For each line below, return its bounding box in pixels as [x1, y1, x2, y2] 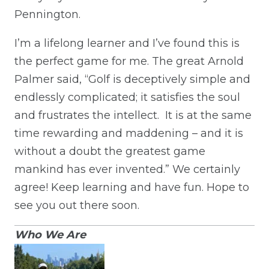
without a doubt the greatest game [14, 144, 205, 158]
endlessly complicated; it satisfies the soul [14, 90, 240, 104]
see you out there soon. [14, 198, 139, 212]
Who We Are [14, 228, 86, 241]
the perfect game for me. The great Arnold [14, 54, 244, 68]
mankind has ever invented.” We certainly [14, 162, 240, 176]
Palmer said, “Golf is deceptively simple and [14, 72, 250, 86]
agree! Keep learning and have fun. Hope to [14, 180, 249, 194]
